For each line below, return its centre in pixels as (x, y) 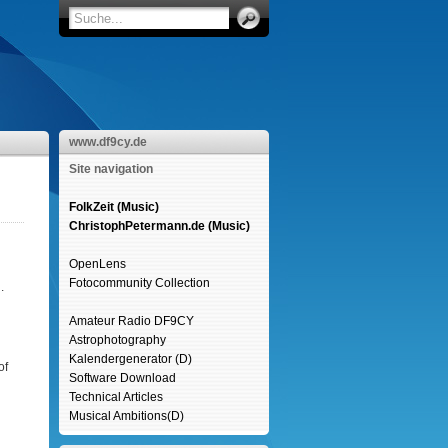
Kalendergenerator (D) (130, 359)
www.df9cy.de (107, 142)
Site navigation (110, 169)
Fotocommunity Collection (139, 283)
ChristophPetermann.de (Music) (159, 226)
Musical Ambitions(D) (126, 416)
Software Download (122, 378)
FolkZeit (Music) (113, 207)
